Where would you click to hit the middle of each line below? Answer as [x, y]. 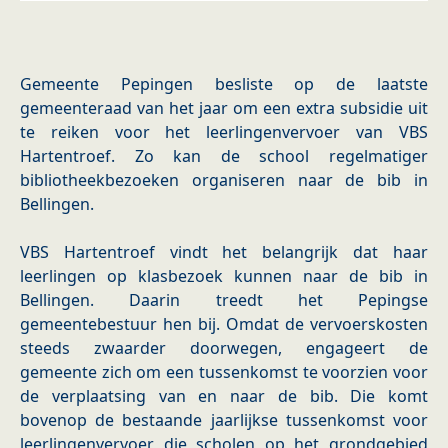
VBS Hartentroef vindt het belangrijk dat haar [224, 252]
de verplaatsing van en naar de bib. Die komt [224, 396]
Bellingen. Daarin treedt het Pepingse [224, 300]
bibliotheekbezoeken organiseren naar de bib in [224, 180]
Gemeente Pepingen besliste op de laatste [224, 84]
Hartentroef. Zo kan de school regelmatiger [224, 156]
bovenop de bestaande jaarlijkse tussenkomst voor [224, 420]
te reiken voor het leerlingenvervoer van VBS [224, 132]
